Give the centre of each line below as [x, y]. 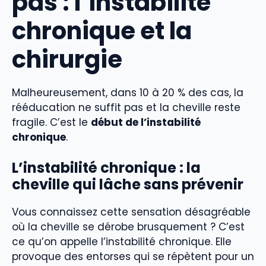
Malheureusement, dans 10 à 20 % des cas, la [128, 92]
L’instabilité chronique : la [106, 168]
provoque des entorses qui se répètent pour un [133, 257]
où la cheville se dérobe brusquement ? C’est [128, 227]
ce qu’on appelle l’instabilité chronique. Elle [122, 242]
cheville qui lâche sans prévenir [128, 185]
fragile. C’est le [51, 122]
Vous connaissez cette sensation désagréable [131, 212]
